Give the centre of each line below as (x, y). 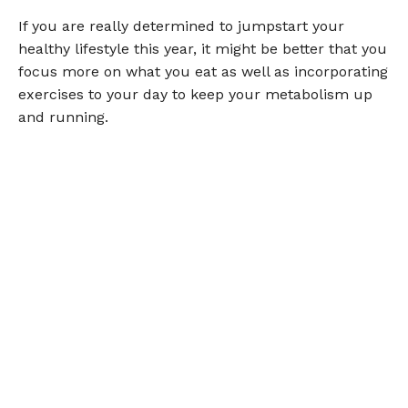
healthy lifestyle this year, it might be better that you (203, 49)
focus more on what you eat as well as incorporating (203, 72)
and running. (63, 117)
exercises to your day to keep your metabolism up (195, 95)
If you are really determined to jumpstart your (181, 26)
